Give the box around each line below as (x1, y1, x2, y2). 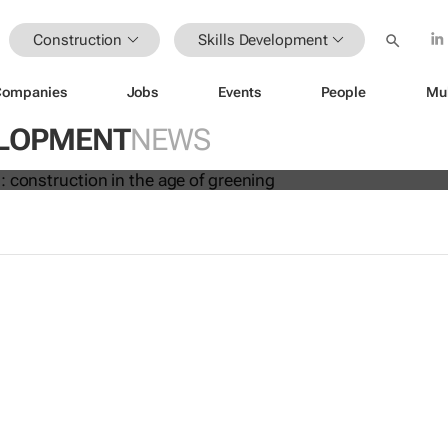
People (320, 83, 366, 100)
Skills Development (198, 30, 328, 49)
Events (218, 83, 261, 100)
